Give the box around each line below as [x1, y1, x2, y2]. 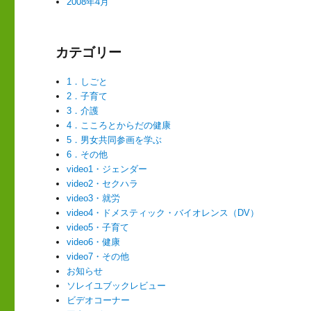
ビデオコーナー [67, 295, 131, 306]
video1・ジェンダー [67, 164, 148, 175]
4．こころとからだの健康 [67, 120, 171, 131]
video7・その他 [67, 251, 130, 262]
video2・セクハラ [67, 178, 139, 190]
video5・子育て [67, 222, 130, 233]
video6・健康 [67, 237, 121, 248]
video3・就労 [67, 193, 121, 204]
